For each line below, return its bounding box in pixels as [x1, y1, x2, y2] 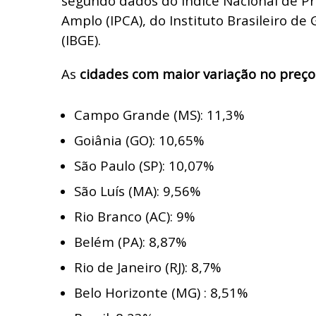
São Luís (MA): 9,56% [74, 181, 200, 200]
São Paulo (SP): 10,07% [74, 156, 214, 174]
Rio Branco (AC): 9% [74, 207, 195, 225]
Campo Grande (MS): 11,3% [74, 105, 244, 123]
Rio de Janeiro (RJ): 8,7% [74, 257, 221, 276]
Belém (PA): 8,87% [74, 232, 186, 250]
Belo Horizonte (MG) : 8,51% [74, 283, 248, 301]
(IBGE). [61, 30, 101, 49]
